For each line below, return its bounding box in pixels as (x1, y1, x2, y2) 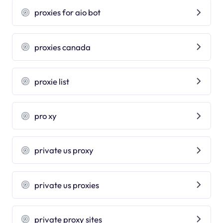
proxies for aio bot (34, 7, 101, 18)
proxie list (34, 76, 70, 87)
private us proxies (34, 179, 100, 190)
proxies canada (34, 41, 91, 52)
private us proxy (34, 145, 94, 156)
